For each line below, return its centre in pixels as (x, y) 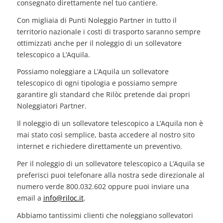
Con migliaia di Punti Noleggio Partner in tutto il (97, 20)
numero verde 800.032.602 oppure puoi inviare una (103, 187)
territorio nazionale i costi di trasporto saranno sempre (109, 31)
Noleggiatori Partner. (52, 106)
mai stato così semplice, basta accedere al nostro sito (106, 135)
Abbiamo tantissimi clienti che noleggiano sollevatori (105, 216)
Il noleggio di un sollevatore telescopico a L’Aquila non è (110, 123)
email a (30, 198)
